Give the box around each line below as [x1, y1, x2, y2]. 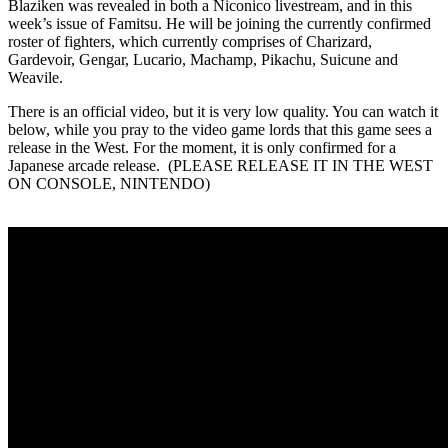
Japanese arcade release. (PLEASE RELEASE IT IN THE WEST [8, 156, 433, 174]
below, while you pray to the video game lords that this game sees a [8, 120, 432, 138]
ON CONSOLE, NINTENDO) [8, 174, 210, 192]
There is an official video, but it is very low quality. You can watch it [8, 102, 438, 120]
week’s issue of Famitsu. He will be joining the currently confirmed [8, 14, 431, 32]
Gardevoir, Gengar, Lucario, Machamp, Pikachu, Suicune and [8, 50, 398, 68]
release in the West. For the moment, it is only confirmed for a [8, 138, 396, 156]
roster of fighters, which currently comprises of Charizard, [8, 32, 372, 50]
